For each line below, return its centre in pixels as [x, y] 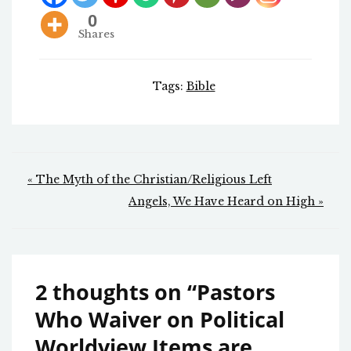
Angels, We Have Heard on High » [226, 202]
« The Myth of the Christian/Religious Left [150, 180]
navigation [83, 209]
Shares [96, 34]
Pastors [236, 292]
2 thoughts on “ [116, 292]
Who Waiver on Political [160, 320]
